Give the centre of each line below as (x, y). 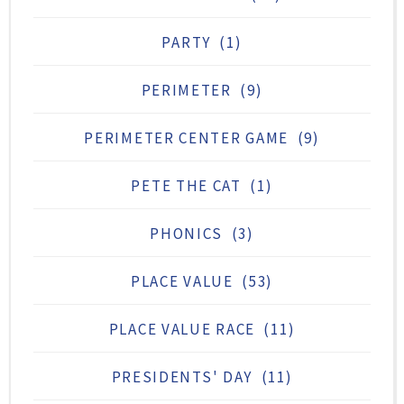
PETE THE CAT (186, 185)
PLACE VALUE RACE (182, 329)
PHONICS (187, 233)
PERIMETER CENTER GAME (187, 138)
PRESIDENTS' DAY (182, 376)
